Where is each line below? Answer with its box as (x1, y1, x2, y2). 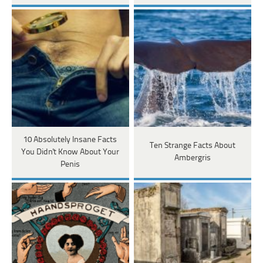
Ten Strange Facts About (149, 141, 235, 151)
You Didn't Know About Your (21, 147, 120, 157)
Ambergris (174, 154, 211, 163)
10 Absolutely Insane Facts (23, 135, 117, 144)
